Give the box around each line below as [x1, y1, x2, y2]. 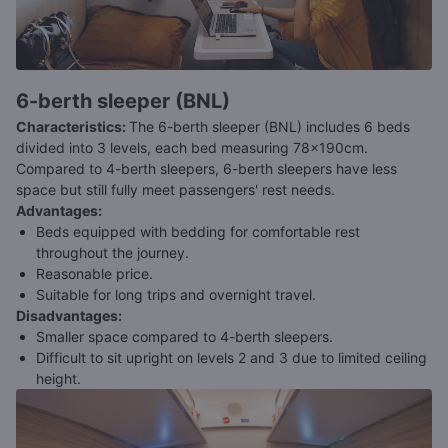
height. [36, 370, 81, 388]
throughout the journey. [36, 244, 189, 262]
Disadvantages [16, 307, 118, 325]
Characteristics [16, 118, 122, 136]
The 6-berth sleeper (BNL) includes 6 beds [129, 118, 410, 136]
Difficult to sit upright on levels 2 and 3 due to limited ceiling [36, 349, 427, 367]
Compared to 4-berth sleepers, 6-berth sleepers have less [16, 160, 397, 178]
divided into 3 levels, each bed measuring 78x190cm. [16, 139, 368, 157]
